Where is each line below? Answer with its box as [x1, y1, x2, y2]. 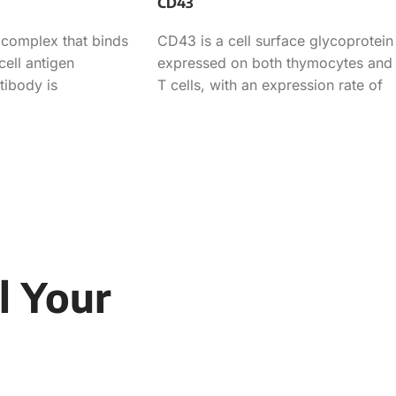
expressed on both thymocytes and [157, 53, 392, 72]
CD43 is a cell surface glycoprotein [157, 31, 393, 49]
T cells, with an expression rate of [157, 75, 383, 94]
